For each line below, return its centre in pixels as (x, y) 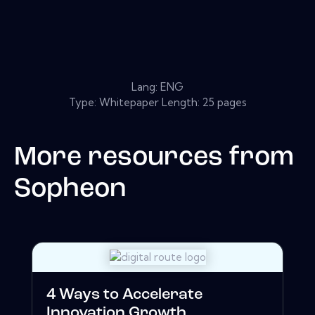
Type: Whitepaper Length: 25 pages (157, 102)
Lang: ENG (157, 86)
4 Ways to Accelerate (124, 295)
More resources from (154, 157)
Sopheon (70, 189)
